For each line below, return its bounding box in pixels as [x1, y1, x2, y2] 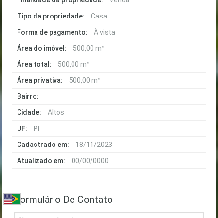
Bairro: [17, 92, 39, 100]
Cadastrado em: [17, 141, 69, 148]
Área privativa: [17, 76, 63, 84]
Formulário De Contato [14, 194, 113, 205]
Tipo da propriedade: [17, 12, 85, 20]
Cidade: [17, 109, 41, 116]
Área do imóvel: [17, 44, 67, 52]
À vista [94, 28, 115, 36]
